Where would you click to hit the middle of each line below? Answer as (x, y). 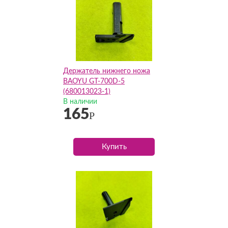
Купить (114, 147)
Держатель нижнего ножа (107, 71)
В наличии (80, 102)
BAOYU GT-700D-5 (94, 81)
